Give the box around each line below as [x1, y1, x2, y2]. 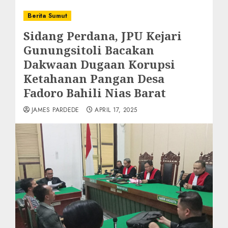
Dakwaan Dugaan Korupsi [23, 56, 175, 72]
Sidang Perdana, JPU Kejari [23, 28, 182, 43]
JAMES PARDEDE [32, 105, 79, 115]
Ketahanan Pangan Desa [23, 71, 164, 86]
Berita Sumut [27, 11, 67, 20]
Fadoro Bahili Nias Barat [23, 85, 166, 100]
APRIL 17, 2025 [95, 105, 137, 115]
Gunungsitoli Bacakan [23, 42, 154, 58]
